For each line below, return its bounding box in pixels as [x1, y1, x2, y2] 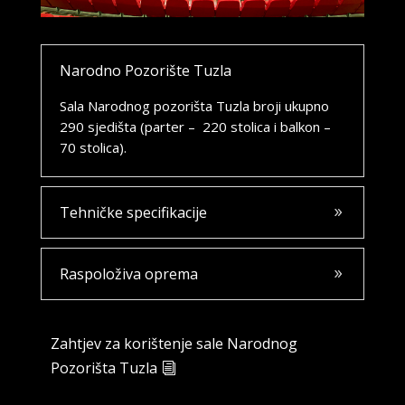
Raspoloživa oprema [59, 264, 198, 285]
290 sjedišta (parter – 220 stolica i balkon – [59, 118, 331, 137]
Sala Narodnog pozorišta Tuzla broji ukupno [59, 97, 329, 116]
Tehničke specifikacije [59, 202, 207, 223]
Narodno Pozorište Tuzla [59, 61, 231, 81]
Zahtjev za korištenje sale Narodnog [50, 333, 297, 353]
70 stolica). [59, 138, 127, 157]
